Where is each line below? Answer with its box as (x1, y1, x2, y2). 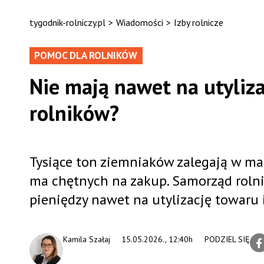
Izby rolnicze (173, 16, 223, 28)
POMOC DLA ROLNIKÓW (34, 49, 137, 62)
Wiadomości (115, 16, 163, 28)
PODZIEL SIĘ (204, 234, 250, 245)
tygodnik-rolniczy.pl (29, 16, 105, 28)
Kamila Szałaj (62, 234, 110, 245)
